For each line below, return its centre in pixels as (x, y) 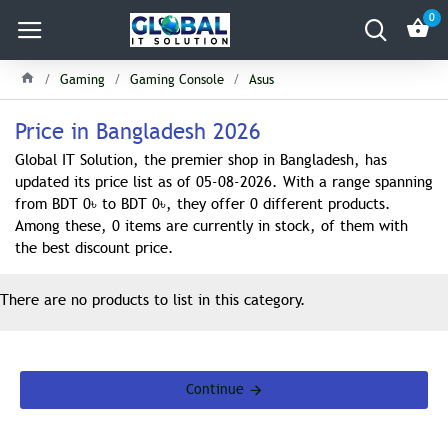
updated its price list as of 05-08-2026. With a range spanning (224, 182)
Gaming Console (177, 80)
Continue (214, 389)
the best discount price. (94, 248)
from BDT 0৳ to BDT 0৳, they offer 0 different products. (203, 204)
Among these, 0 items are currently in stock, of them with (211, 226)
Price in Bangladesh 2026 (138, 131)
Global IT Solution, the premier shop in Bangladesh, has (201, 160)
